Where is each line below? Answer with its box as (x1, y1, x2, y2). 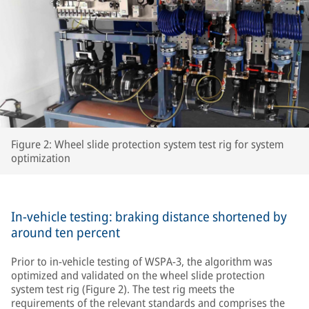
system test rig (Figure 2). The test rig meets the (11, 281, 235, 297)
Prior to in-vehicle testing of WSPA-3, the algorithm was (11, 254, 272, 269)
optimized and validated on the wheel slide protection (11, 268, 265, 283)
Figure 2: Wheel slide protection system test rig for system (11, 137, 283, 152)
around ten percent (11, 223, 120, 241)
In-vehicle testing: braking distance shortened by (11, 208, 287, 226)
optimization (11, 150, 70, 166)
